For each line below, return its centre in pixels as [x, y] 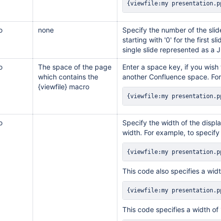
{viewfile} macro [64, 87]
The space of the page [75, 67]
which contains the [68, 77]
